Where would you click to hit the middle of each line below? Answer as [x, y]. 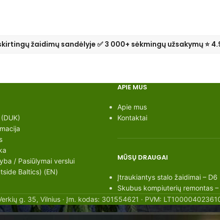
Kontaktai [132, 118]
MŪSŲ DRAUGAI [143, 158]
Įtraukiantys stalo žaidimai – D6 [167, 177]
